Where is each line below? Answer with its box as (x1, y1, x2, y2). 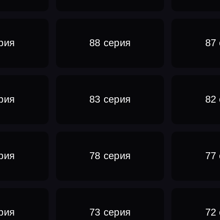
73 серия (89, 207, 131, 218)
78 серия (89, 150, 131, 162)
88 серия (89, 37, 131, 49)
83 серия (89, 94, 131, 105)
